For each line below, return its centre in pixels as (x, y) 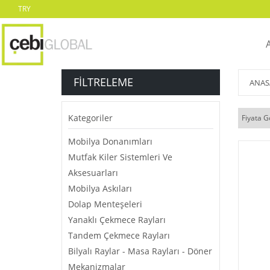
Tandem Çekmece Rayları (119, 235)
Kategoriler (90, 118)
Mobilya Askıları (100, 188)
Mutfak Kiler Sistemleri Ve (120, 157)
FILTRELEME (103, 82)
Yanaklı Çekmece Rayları (117, 220)
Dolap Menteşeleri (105, 204)
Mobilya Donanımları (110, 141)
